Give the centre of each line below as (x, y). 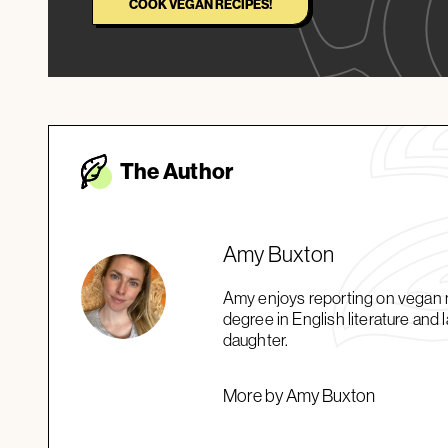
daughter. (255, 339)
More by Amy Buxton (298, 395)
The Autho (172, 171)
